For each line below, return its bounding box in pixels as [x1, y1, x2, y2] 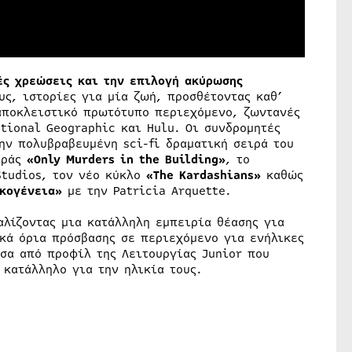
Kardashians [178, 167, 254, 185]
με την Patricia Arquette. [61, 182, 231, 200]
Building [164, 151, 218, 169]
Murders [65, 151, 115, 169]
